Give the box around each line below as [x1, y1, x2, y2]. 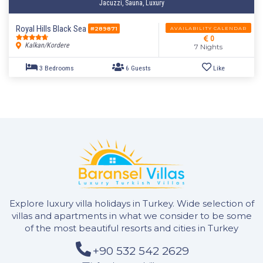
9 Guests [139, 14, 168, 24]
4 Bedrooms [43, 14, 82, 24]
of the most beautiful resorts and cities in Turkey [25, 222, 238, 234]
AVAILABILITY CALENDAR [170, 25, 247, 31]
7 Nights [194, 42, 222, 51]
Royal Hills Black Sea [16, 23, 88, 34]
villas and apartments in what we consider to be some [11, 210, 252, 222]
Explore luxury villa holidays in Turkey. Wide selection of [9, 198, 254, 210]
